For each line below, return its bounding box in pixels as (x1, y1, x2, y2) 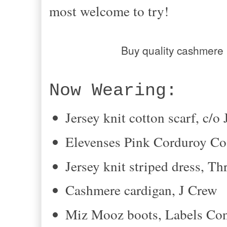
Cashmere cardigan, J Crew (65, 180, 218, 200)
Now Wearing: (49, 81, 177, 101)
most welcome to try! (49, 2, 169, 21)
